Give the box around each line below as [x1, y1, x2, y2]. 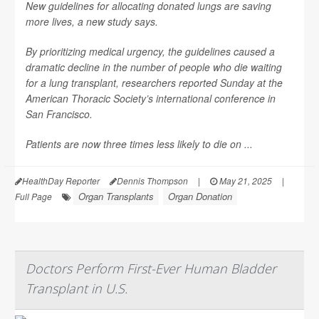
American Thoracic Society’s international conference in [26, 90, 276, 105]
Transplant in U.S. [26, 279, 127, 297]
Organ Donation [168, 189, 232, 203]
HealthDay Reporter [22, 174, 100, 187]
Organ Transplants [78, 189, 154, 203]
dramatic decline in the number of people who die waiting [26, 59, 282, 74]
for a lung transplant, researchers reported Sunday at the [26, 75, 283, 90]
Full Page [15, 189, 52, 202]
